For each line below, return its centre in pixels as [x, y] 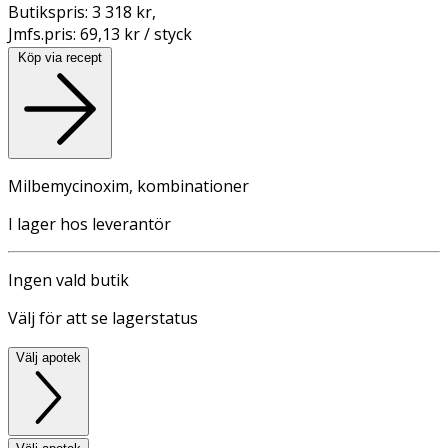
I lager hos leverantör [89, 223]
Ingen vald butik [68, 279]
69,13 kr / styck [136, 33]
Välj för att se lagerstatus [103, 317]
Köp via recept [60, 57]
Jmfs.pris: [44, 33]
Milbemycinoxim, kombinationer [128, 185]
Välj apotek [48, 357]
